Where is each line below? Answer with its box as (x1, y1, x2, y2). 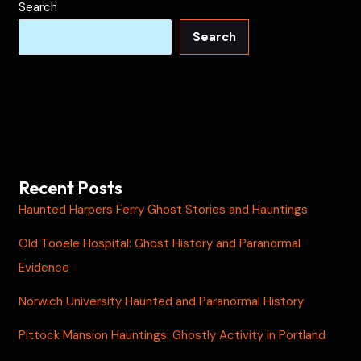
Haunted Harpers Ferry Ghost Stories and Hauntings (19, 201, 309, 218)
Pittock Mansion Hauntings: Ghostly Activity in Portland (19, 326, 326, 343)
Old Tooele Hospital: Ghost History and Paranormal (19, 234, 301, 251)
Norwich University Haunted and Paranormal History (19, 293, 305, 309)
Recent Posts (19, 176, 123, 199)
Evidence (19, 259, 70, 276)
